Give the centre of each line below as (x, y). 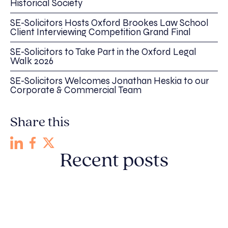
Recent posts (114, 162)
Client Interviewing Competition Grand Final (101, 32)
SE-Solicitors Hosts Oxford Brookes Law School (109, 23)
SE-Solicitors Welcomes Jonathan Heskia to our (110, 81)
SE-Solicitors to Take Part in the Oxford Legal (103, 52)
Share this (40, 123)
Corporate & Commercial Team (76, 90)
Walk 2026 (32, 61)
